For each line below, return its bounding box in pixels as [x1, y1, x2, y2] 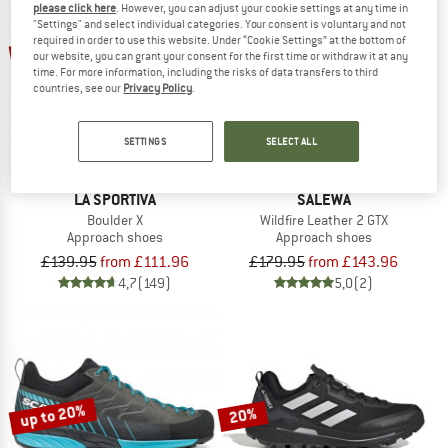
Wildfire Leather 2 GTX [259, 211, 388, 230]
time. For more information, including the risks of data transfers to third [33, 65, 379, 80]
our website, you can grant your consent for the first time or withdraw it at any [33, 49, 409, 64]
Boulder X [86, 211, 143, 230]
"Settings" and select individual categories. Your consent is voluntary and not [33, 17, 407, 32]
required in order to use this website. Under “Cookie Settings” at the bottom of [33, 33, 407, 48]
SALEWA [296, 189, 351, 211]
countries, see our [33, 81, 124, 96]
